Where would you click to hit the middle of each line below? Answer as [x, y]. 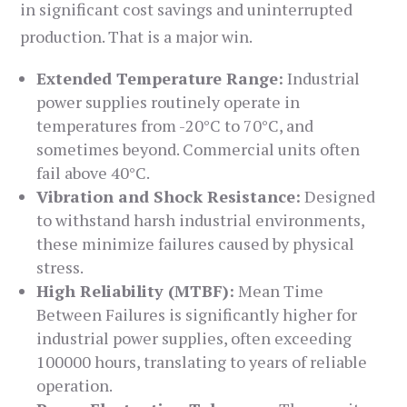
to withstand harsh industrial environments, [201, 220]
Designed [338, 197]
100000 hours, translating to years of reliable [202, 362]
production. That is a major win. [137, 37]
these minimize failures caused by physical [196, 244]
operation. [75, 386]
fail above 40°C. [94, 173]
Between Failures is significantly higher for [197, 315]
